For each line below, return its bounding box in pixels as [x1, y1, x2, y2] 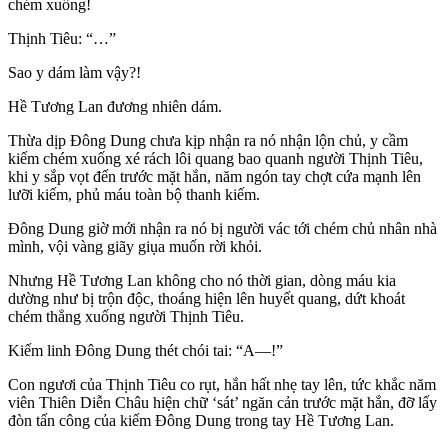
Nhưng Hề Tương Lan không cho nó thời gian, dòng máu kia [8, 272, 396, 290]
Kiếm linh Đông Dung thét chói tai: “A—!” [8, 342, 283, 360]
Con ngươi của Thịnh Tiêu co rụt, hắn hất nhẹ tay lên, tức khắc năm [8, 376, 436, 394]
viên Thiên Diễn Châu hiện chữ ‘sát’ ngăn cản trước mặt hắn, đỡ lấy [8, 394, 437, 412]
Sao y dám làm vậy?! [8, 64, 141, 82]
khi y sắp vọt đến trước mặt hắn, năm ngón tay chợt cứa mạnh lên [8, 168, 421, 186]
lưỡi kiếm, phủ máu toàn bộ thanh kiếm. [8, 186, 260, 204]
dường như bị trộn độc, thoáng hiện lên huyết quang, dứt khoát [8, 290, 405, 308]
